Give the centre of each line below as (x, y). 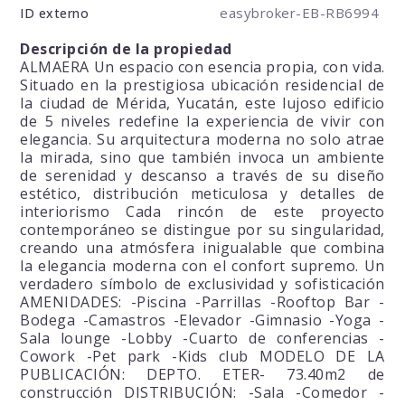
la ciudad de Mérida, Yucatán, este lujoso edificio (202, 104)
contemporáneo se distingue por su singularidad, (202, 230)
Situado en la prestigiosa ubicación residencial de (202, 85)
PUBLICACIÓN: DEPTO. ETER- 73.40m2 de (202, 375)
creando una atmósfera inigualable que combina (202, 248)
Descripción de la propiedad (126, 49)
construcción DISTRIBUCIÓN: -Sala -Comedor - (202, 393)
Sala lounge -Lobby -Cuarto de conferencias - (202, 339)
